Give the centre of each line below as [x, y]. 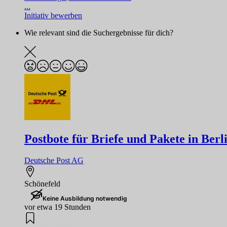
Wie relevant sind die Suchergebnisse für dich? [99, 33]
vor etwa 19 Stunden [58, 207]
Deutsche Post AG [54, 160]
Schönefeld [42, 184]
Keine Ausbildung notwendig [85, 198]
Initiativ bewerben [53, 16]
